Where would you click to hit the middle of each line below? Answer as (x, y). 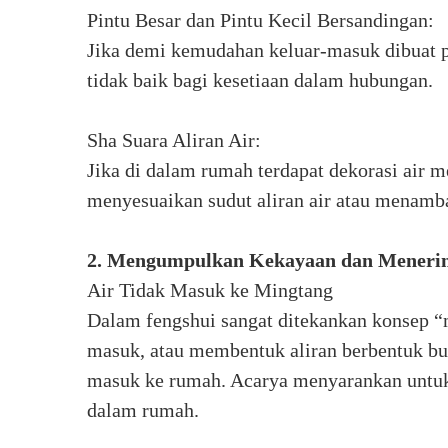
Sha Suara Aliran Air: (174, 140)
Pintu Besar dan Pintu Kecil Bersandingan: (260, 20)
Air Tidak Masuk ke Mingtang (210, 290)
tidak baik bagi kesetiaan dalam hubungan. (260, 80)
